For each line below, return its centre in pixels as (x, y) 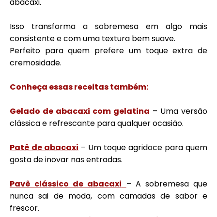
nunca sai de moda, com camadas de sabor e (108, 196)
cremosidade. (36, 63)
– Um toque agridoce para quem (143, 147)
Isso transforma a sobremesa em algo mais (108, 26)
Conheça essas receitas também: (79, 87)
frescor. (24, 208)
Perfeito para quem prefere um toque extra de (108, 51)
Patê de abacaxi (44, 147)
